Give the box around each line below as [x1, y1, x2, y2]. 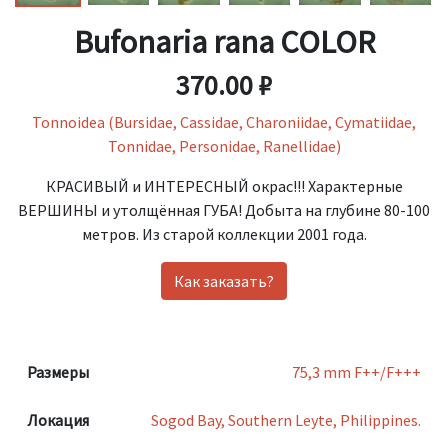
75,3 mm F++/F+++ [292, 361, 421, 382]
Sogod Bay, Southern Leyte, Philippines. [151, 409, 421, 430]
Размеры [27, 361, 89, 382]
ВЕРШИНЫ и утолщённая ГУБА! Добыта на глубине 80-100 [18, 199, 430, 220]
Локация [27, 409, 89, 430]
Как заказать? [174, 270, 274, 291]
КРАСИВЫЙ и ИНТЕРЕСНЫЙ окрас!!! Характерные [45, 175, 403, 196]
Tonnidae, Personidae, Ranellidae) [107, 135, 341, 156]
